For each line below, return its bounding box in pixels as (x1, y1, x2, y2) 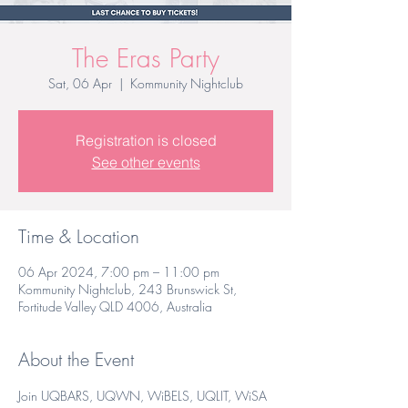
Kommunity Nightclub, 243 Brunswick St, (18, 280, 237, 298)
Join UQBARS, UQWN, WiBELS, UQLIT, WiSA (18, 387, 270, 404)
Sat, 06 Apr (48, 75, 112, 92)
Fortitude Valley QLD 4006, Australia (18, 298, 212, 315)
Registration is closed (75, 131, 217, 149)
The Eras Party (72, 41, 219, 75)
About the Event (18, 347, 134, 372)
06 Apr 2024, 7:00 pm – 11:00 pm (18, 263, 219, 280)
